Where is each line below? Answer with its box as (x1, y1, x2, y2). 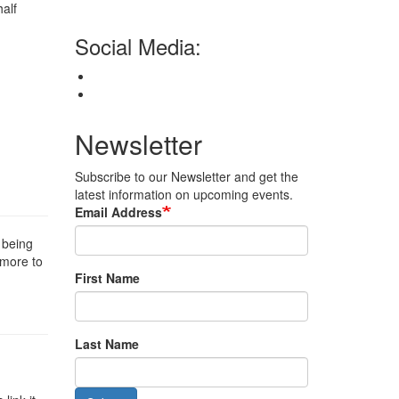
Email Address (74, 203, 162, 221)
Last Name (74, 335, 139, 353)
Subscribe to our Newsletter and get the (74, 167, 298, 185)
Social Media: (74, 30, 201, 61)
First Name (74, 269, 140, 287)
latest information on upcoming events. (74, 185, 293, 203)
